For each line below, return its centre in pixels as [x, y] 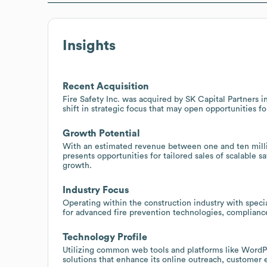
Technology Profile [105, 237]
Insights [89, 46]
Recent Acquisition [106, 86]
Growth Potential [101, 133]
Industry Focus [96, 190]
